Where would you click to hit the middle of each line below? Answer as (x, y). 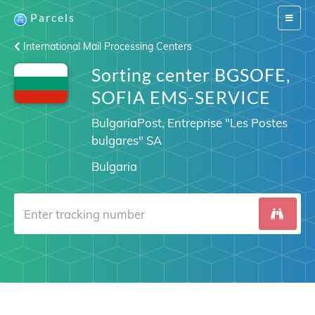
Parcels (53, 17)
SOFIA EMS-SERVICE (181, 97)
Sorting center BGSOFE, (191, 75)
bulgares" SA (126, 140)
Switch (297, 17)
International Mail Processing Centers (106, 46)
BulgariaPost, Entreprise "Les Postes (189, 123)
